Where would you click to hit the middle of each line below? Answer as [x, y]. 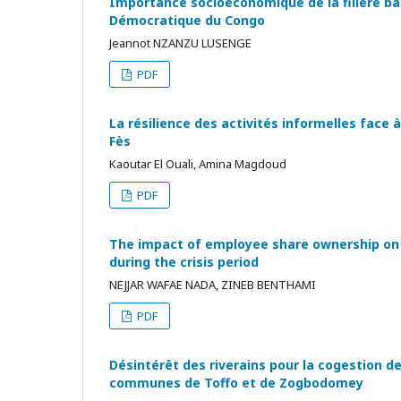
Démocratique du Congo [187, 20]
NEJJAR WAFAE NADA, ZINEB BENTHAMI [213, 285]
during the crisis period [184, 262]
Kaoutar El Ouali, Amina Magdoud [198, 164]
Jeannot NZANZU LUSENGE [180, 43]
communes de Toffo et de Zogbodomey [236, 383]
